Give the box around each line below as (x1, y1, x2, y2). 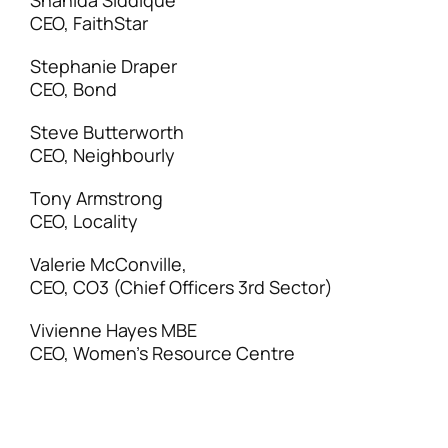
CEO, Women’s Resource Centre (30, 341, 295, 365)
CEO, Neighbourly (30, 143, 175, 167)
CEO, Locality (30, 209, 138, 233)
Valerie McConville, (30, 252, 187, 276)
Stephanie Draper (30, 54, 177, 78)
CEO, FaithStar (30, 11, 148, 35)
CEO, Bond (30, 77, 117, 101)
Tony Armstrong (30, 186, 163, 210)
